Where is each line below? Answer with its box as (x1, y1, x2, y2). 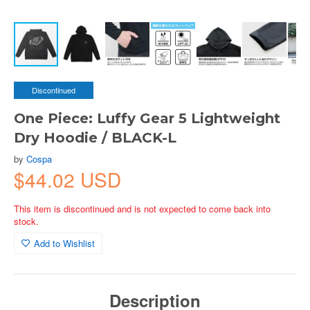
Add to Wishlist (34, 237, 95, 250)
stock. (14, 215, 39, 228)
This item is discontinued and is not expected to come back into (14, 202, 271, 215)
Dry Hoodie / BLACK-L (14, 129, 176, 146)
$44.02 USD (14, 165, 121, 193)
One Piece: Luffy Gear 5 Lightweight (14, 110, 280, 127)
